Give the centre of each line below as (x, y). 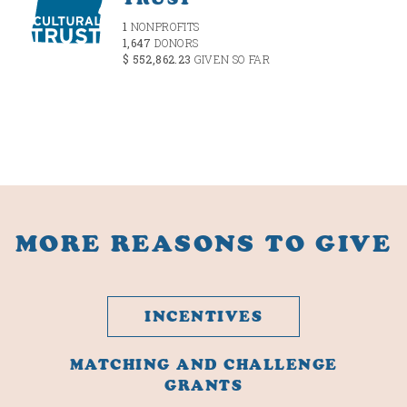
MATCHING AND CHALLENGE (203, 365)
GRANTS (203, 386)
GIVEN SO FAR (232, 60)
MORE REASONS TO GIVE (203, 244)
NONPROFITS (164, 27)
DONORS (177, 43)
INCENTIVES (203, 317)
